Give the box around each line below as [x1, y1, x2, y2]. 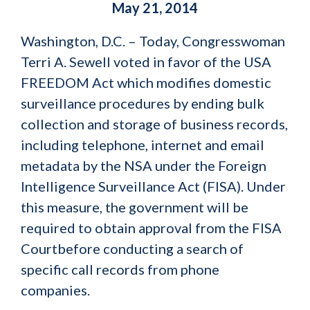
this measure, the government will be [21, 199, 248, 215]
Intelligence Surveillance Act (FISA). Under [21, 178, 286, 194]
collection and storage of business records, [21, 116, 288, 132]
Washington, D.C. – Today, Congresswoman [21, 33, 285, 49]
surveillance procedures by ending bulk [21, 95, 264, 111]
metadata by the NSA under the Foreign [21, 157, 266, 174]
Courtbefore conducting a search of [21, 240, 244, 257]
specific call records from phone [21, 261, 219, 277]
